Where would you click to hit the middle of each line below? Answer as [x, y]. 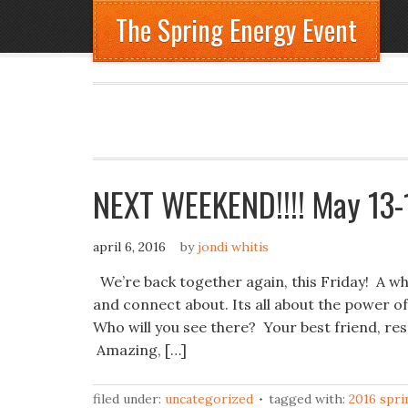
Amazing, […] [140, 350]
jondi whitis [233, 247]
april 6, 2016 [129, 247]
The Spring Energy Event [236, 30]
